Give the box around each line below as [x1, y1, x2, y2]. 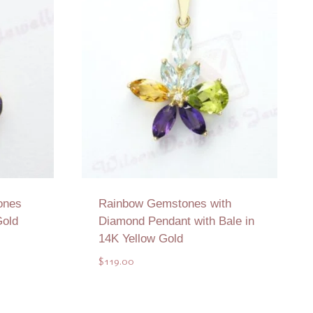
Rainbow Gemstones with [99, 196, 231, 210]
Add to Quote [140, 289, 218, 306]
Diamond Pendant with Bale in [99, 214, 254, 228]
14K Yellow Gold [99, 231, 183, 245]
